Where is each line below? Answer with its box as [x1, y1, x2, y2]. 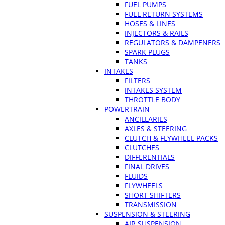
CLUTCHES [125, 142, 159, 152]
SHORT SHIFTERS [125, 190, 181, 200]
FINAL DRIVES [125, 161, 169, 171]
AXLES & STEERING [125, 123, 187, 133]
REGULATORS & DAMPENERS [125, 37, 220, 47]
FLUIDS [125, 171, 148, 181]
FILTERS [125, 75, 150, 85]
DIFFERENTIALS [125, 152, 175, 162]
